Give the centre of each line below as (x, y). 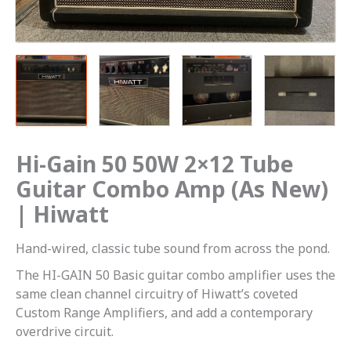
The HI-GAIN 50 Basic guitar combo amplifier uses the (175, 275)
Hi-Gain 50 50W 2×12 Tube (155, 164)
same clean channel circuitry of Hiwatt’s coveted (157, 294)
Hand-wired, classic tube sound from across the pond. (173, 249)
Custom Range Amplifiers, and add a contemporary (164, 313)
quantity (40, 109)
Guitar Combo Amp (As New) (172, 189)
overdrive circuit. (65, 332)
